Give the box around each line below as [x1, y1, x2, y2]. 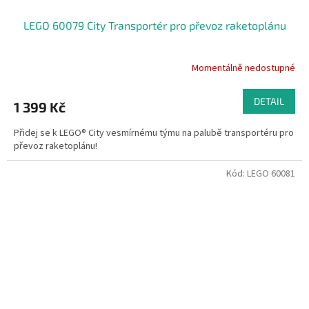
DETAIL [254, 94, 284, 107]
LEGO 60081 [247, 166, 295, 181]
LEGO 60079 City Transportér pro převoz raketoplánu [23, 18, 286, 32]
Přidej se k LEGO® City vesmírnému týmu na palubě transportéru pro [14, 126, 294, 140]
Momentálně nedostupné [192, 61, 295, 76]
